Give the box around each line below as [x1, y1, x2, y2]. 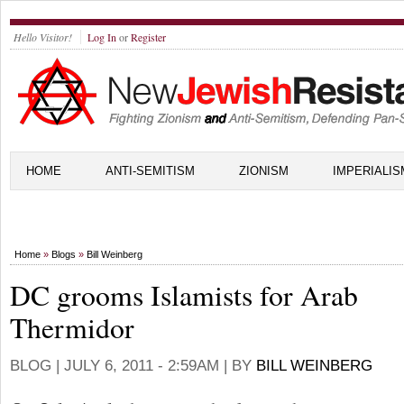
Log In [87, 30, 116, 44]
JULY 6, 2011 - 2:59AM [64, 357, 219, 374]
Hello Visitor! [14, 30, 72, 44]
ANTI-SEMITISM [106, 164, 195, 178]
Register [131, 30, 166, 44]
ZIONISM [239, 164, 289, 178]
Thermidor [10, 308, 134, 346]
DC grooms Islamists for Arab [10, 276, 358, 314]
